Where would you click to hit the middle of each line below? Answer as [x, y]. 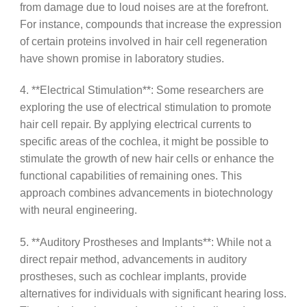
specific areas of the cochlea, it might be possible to [144, 142]
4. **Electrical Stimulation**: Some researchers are [142, 90]
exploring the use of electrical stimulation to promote [145, 107]
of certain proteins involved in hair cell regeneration [143, 41]
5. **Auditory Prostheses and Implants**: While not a [145, 242]
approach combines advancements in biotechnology [146, 193]
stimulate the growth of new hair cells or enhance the [147, 159]
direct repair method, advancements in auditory [133, 259]
